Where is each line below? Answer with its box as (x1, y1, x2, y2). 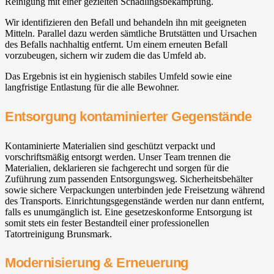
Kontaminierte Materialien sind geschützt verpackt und (5, 140, 215, 151)
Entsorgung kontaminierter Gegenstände (5, 108, 252, 124)
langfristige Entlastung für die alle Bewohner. (5, 82, 179, 93)
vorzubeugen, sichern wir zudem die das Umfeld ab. (5, 50, 206, 61)
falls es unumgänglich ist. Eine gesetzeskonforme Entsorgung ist (5, 206, 252, 217)
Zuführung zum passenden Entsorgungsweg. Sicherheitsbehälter (5, 173, 253, 184)
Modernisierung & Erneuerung (5, 255, 188, 271)
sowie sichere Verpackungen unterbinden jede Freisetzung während (5, 184, 265, 195)
